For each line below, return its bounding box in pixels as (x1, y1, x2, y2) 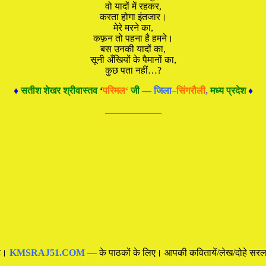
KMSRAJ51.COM (9, 247, 85, 258)
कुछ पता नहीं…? (104, 65, 161, 75)
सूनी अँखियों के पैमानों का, (90, 54, 176, 65)
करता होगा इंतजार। (99, 11, 167, 22)
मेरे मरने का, (113, 22, 153, 33)
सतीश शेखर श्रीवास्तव (18, 85, 100, 96)
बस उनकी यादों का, (100, 43, 166, 54)
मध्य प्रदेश (210, 85, 246, 96)
